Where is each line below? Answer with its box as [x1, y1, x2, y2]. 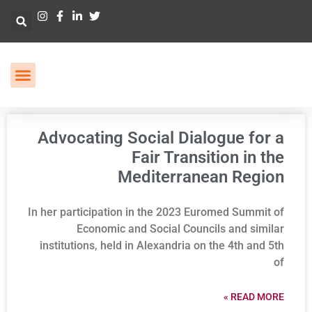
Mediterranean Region [118, 167, 284, 187]
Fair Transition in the [132, 148, 284, 167]
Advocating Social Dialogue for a [38, 128, 284, 148]
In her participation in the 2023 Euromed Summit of [28, 205, 284, 219]
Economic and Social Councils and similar [77, 222, 284, 235]
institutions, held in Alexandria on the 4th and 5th [40, 239, 284, 252]
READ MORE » [231, 291, 284, 302]
